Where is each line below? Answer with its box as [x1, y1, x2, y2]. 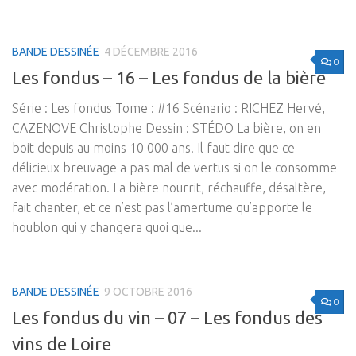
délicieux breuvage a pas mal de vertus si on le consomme [12, 160, 337, 175]
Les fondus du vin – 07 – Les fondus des [12, 308, 323, 328]
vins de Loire [12, 334, 111, 354]
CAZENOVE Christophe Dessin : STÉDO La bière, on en [12, 120, 321, 135]
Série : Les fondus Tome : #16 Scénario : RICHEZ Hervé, [12, 100, 325, 115]
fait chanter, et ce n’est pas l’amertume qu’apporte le [12, 199, 312, 215]
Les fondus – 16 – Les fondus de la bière [12, 67, 326, 87]
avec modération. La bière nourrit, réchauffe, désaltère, [12, 180, 326, 195]
